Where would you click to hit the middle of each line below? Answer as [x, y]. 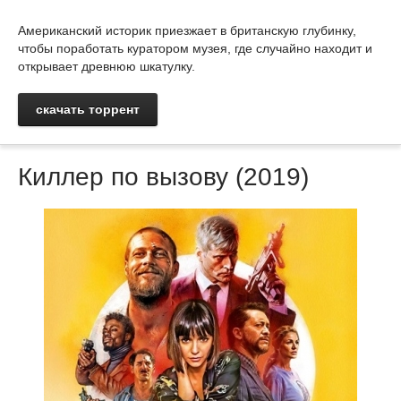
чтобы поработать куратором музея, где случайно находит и [195, 48]
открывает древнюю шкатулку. [107, 66]
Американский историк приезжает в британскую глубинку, [187, 30]
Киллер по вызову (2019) [163, 177]
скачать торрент [88, 109]
